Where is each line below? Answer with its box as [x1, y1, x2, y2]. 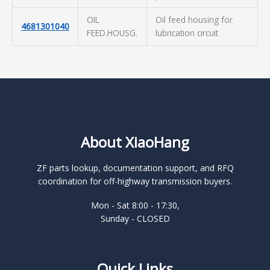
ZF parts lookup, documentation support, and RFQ [36, 162, 234, 174]
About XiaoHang [81, 132, 189, 152]
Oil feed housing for [155, 13, 233, 25]
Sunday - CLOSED [100, 213, 170, 225]
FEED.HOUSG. [86, 27, 137, 39]
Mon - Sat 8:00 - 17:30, [90, 199, 180, 212]
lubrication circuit [155, 27, 218, 39]
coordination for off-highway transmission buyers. [38, 175, 232, 187]
